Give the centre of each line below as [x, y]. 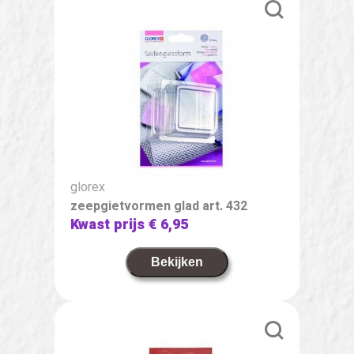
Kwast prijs [109, 224]
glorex [88, 187]
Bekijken [177, 262]
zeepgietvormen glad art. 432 [159, 206]
